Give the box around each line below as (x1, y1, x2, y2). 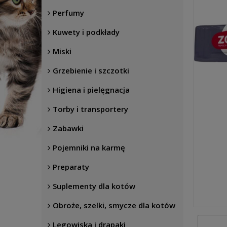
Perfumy (53, 8, 84, 18)
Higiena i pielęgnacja (53, 85, 130, 95)
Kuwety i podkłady (53, 27, 120, 37)
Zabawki (53, 123, 84, 133)
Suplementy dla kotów (53, 181, 135, 191)
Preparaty (53, 162, 89, 172)
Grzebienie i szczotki (53, 65, 129, 75)
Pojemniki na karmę (53, 142, 125, 153)
